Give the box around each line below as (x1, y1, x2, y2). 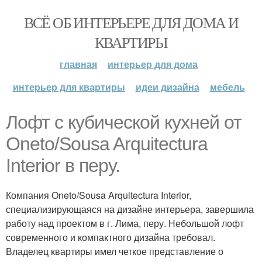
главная (60, 57, 97, 71)
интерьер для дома (108, 57, 198, 71)
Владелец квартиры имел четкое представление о (6, 244, 223, 258)
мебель (209, 80, 245, 94)
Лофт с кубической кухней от (6, 112, 242, 133)
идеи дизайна (135, 80, 199, 94)
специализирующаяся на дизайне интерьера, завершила (6, 202, 254, 216)
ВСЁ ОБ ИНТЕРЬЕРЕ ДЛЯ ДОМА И (23, 12, 239, 32)
